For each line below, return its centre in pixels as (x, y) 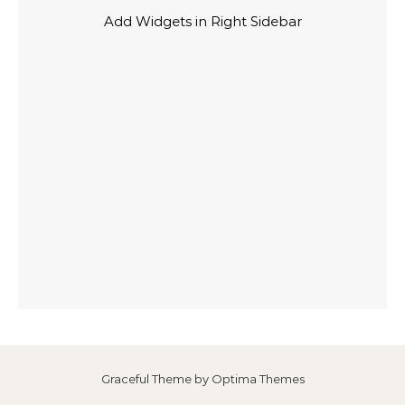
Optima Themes (258, 379)
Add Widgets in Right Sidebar (202, 21)
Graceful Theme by (156, 379)
